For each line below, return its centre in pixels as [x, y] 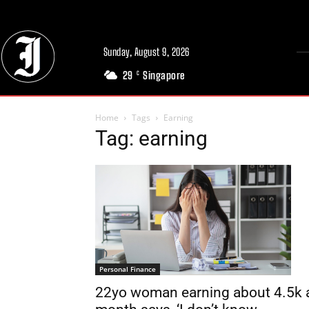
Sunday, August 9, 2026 [146, 52]
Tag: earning [151, 138]
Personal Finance [128, 269]
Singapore [164, 75]
